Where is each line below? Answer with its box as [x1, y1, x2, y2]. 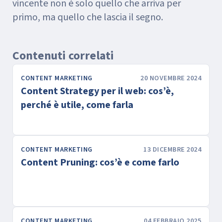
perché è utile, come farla [21, 98, 133, 112]
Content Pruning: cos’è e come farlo [21, 156, 179, 169]
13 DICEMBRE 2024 [143, 145, 201, 155]
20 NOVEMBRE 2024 [140, 73, 201, 83]
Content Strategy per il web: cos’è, [21, 84, 174, 98]
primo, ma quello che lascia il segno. [12, 10, 163, 24]
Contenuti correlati [12, 47, 114, 64]
